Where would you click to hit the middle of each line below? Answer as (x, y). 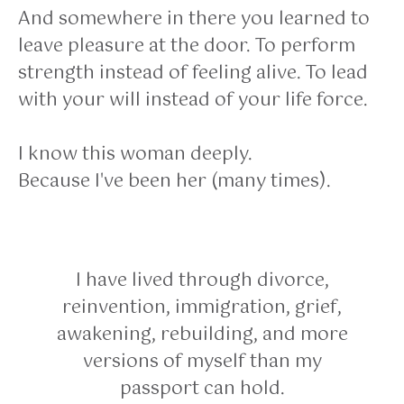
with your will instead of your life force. (193, 100)
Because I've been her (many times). (174, 181)
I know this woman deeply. (135, 154)
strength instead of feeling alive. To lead (193, 73)
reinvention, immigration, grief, (202, 308)
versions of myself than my (202, 362)
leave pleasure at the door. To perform (187, 46)
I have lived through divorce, (202, 280)
